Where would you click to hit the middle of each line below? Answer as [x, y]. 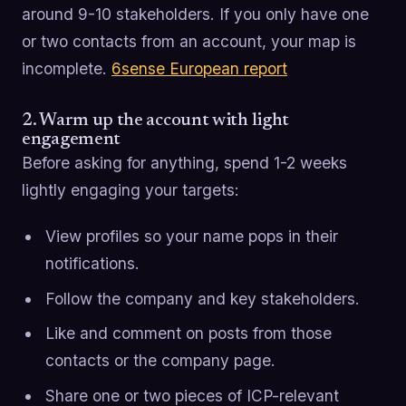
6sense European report [199, 68]
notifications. [92, 264]
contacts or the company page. [160, 361]
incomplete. [67, 68]
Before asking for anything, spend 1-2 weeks [184, 162]
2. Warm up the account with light [156, 120]
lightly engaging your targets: [130, 189]
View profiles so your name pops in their [191, 237]
